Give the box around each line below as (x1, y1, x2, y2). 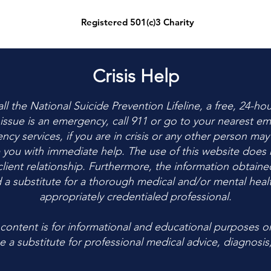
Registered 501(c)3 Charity (80, 16, 194, 28)
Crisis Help (92, 65, 179, 87)
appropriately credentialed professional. (39, 190, 232, 203)
